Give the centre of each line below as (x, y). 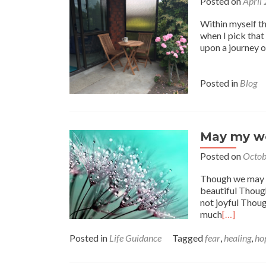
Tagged (189, 238)
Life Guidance (135, 238)
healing (237, 238)
